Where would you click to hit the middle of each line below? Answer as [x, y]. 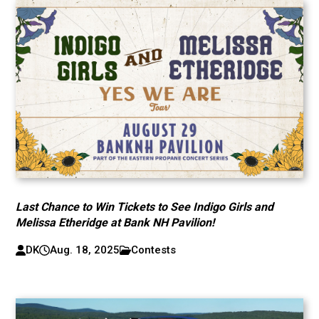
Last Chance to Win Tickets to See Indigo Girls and [145, 207]
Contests [154, 250]
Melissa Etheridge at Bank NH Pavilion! [115, 223]
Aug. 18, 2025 [84, 250]
